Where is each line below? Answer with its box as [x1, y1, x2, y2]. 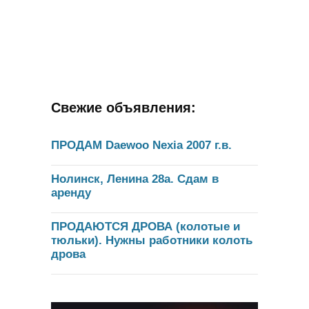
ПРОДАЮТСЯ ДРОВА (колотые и [51, 219, 240, 233]
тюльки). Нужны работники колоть [51, 233, 252, 247]
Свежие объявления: [51, 99, 196, 115]
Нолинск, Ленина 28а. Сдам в [51, 172, 219, 186]
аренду [51, 186, 91, 199]
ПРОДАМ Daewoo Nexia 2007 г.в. [51, 138, 232, 152]
